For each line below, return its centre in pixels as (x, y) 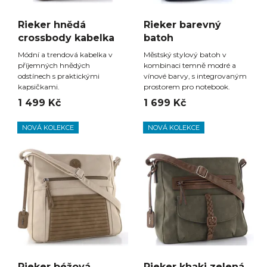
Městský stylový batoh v (185, 55)
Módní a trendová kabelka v (65, 55)
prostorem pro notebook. (189, 87)
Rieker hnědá (52, 25)
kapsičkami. (39, 87)
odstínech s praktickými (59, 76)
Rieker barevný (182, 25)
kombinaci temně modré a (190, 66)
